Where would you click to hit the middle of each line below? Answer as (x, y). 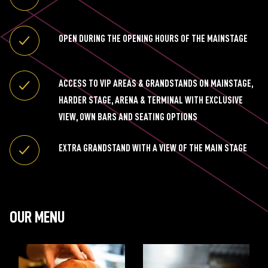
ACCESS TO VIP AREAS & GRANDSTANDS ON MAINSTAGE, (156, 84)
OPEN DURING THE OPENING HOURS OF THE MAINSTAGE (153, 39)
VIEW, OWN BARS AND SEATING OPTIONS (128, 117)
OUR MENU (37, 217)
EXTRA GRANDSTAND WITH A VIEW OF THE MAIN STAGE (153, 148)
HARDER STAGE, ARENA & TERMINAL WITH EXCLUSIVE (151, 100)
